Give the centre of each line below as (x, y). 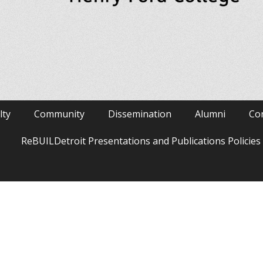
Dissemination (140, 114)
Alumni (210, 114)
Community (59, 114)
